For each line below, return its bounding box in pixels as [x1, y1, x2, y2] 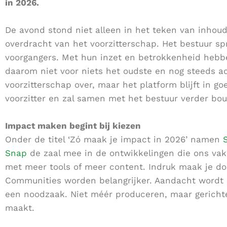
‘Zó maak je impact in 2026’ [68, 134, 187, 145]
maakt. [5, 203, 34, 213]
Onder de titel [5, 134, 68, 145]
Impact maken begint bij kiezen [5, 121, 141, 131]
